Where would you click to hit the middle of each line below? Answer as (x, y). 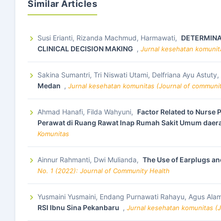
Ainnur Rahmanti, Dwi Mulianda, (89, 160)
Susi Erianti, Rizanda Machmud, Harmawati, (108, 38)
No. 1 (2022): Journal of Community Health (104, 171)
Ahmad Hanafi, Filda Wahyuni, (86, 112)
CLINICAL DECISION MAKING (86, 49)
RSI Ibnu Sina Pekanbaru (79, 207)
